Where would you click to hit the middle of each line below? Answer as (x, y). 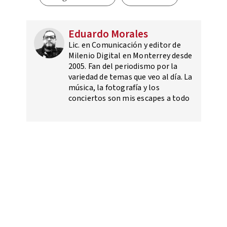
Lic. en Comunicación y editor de (124, 45)
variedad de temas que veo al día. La (130, 77)
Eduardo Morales (108, 34)
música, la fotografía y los (114, 88)
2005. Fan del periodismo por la (123, 67)
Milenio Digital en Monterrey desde (130, 56)
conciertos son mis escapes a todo (129, 99)
